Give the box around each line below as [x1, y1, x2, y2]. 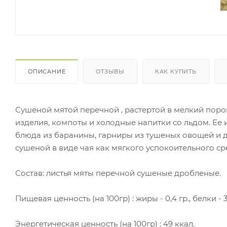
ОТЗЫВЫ [96, 67, 125, 75]
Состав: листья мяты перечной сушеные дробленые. [15, 168, 221, 178]
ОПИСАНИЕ [28, 67, 66, 75]
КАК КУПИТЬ [155, 67, 197, 75]
